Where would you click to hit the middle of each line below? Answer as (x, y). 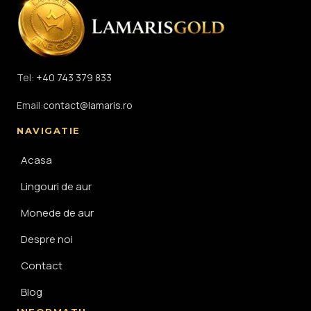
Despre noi (47, 239)
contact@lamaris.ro (88, 106)
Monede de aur (57, 213)
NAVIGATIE (49, 131)
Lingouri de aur (56, 187)
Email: (30, 106)
